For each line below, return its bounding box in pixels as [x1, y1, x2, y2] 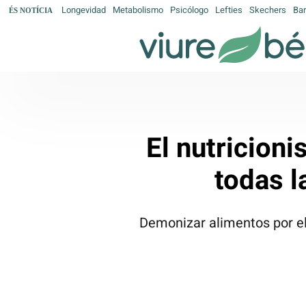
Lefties [215, 5, 242, 15]
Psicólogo [170, 5, 208, 15]
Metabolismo [113, 5, 163, 15]
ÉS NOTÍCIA [9, 5, 53, 14]
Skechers [249, 5, 286, 15]
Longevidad [61, 5, 106, 15]
